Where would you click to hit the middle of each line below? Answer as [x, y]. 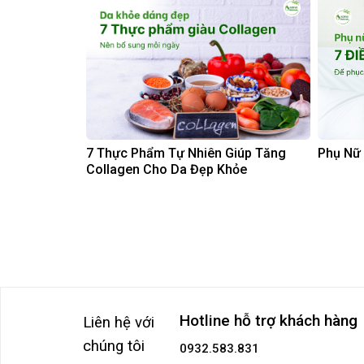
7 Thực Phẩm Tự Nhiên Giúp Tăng [186, 154]
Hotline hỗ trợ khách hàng [269, 321]
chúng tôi [113, 347]
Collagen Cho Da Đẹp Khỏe [167, 170]
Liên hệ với [120, 323]
